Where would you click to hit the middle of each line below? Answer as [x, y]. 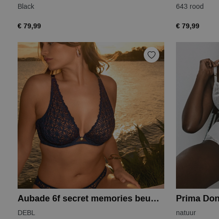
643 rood [190, 7]
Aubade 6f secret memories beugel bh [155, 199]
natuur [186, 213]
